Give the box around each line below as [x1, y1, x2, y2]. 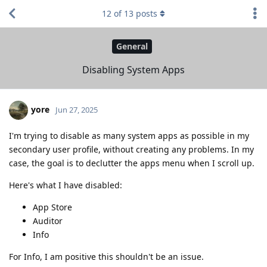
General [116, 41, 148, 52]
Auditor [33, 215, 63, 226]
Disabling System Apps [82, 63, 185, 76]
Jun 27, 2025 [55, 104, 98, 115]
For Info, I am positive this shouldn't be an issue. [9, 250, 204, 262]
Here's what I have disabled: [9, 179, 122, 191]
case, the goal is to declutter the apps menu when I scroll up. [9, 157, 254, 169]
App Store [33, 201, 72, 213]
